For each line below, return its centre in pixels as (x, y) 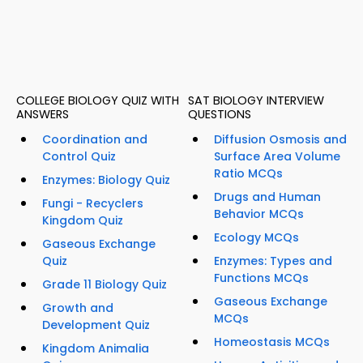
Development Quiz (96, 325)
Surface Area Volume (277, 157)
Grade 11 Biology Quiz (105, 285)
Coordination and (95, 140)
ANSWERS (43, 115)
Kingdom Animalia (96, 349)
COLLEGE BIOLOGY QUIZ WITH (98, 101)
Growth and (78, 308)
